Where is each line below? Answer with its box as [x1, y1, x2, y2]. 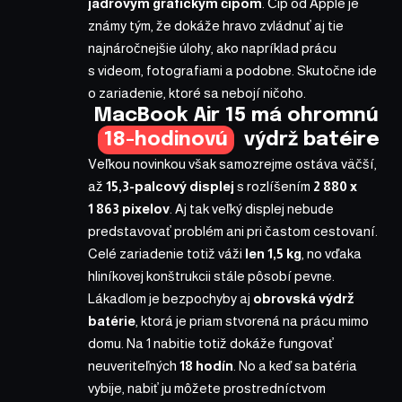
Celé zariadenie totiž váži [88, 245, 245, 261]
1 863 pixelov [88, 200, 170, 216]
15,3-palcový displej [106, 178, 234, 194]
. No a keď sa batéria [233, 357, 357, 373]
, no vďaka [301, 245, 362, 261]
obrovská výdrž [253, 290, 354, 306]
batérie [88, 312, 135, 328]
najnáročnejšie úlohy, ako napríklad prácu [88, 39, 336, 56]
